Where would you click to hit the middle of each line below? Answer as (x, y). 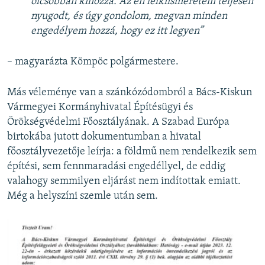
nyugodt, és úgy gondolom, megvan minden (129, 17)
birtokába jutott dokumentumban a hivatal (104, 137)
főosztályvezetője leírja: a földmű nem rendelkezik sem (132, 152)
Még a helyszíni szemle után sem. (83, 196)
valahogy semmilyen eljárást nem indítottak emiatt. (124, 182)
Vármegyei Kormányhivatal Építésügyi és (100, 108)
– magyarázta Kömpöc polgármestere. (93, 62)
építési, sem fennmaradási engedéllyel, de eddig (116, 167)
